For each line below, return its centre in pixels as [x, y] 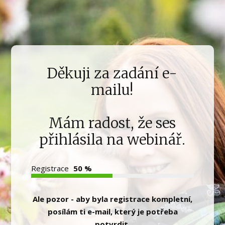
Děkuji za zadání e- [112, 73]
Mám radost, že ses [112, 123]
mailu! [112, 90]
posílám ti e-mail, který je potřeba [113, 211]
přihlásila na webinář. [112, 140]
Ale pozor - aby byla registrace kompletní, [113, 199]
